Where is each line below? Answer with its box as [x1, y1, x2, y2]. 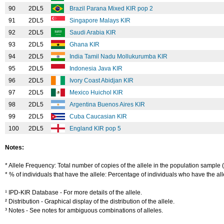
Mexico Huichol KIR [69, 89, 124, 96]
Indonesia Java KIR [69, 65, 124, 72]
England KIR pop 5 [69, 125, 122, 132]
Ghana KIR [69, 41, 101, 48]
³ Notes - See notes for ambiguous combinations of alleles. [5, 207, 163, 214]
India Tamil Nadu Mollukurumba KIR [69, 53, 169, 60]
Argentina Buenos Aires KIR [69, 101, 146, 108]
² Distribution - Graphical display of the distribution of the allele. [5, 198, 174, 205]
